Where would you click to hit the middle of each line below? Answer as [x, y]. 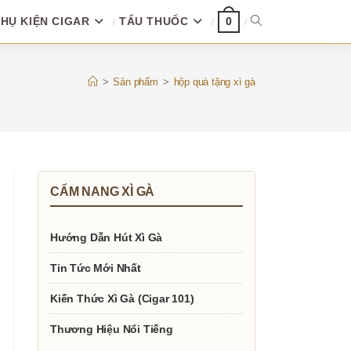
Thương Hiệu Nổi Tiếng [112, 329]
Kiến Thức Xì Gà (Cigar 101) [122, 299]
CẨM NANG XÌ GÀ [103, 192]
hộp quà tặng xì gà [214, 82]
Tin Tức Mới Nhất [96, 268]
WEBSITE [275, 64]
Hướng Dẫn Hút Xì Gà [107, 237]
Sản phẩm [136, 82]
